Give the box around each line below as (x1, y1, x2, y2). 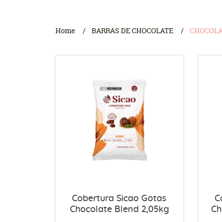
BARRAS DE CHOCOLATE (92, 26, 173, 35)
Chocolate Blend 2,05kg (69, 205, 169, 214)
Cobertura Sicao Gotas (72, 194, 167, 203)
